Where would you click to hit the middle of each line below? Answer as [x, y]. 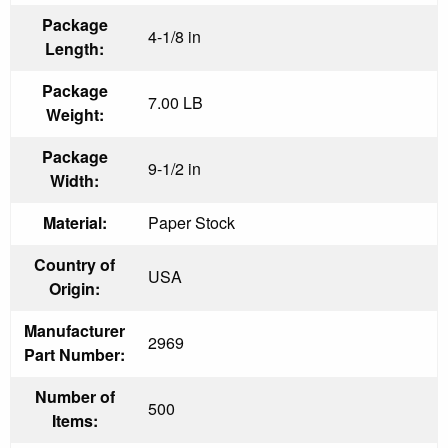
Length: [74, 48]
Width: [74, 180]
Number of [74, 396]
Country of [74, 264]
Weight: [74, 114]
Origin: [74, 288]
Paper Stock [191, 222]
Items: [74, 420]
